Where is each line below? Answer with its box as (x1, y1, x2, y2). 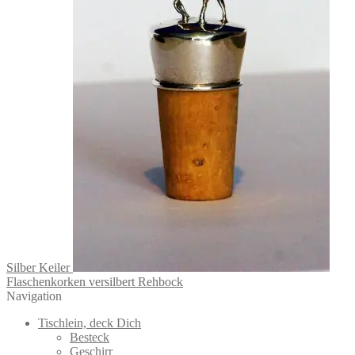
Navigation (6, 289, 62, 303)
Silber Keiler (6, 261, 70, 275)
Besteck (70, 330, 109, 345)
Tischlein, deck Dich (38, 316, 141, 330)
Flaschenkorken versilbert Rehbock (6, 275, 183, 289)
